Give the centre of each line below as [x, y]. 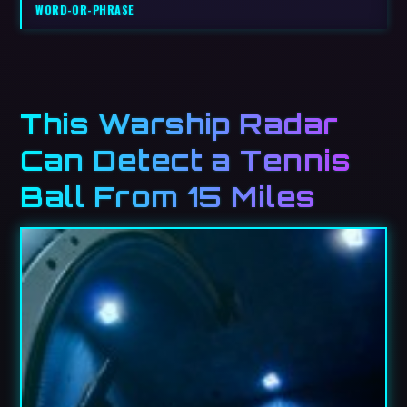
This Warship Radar [179, 123]
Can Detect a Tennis [186, 159]
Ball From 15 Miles [168, 196]
